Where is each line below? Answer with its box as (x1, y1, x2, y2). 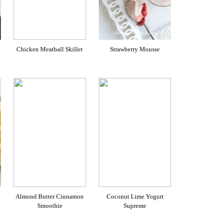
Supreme (124, 201, 147, 209)
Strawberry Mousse (110, 45, 160, 53)
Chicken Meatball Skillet (16, 45, 83, 53)
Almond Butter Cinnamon (15, 192, 84, 200)
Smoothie (37, 201, 62, 209)
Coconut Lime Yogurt (106, 192, 164, 200)
